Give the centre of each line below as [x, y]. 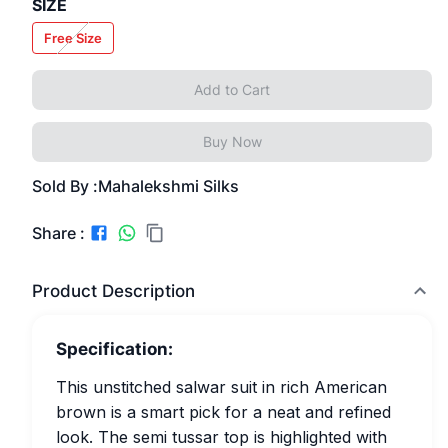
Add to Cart [232, 89]
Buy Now [232, 141]
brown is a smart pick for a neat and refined [223, 412]
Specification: [114, 349]
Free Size [73, 37]
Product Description [113, 291]
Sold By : [65, 186]
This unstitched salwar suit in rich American [221, 387]
